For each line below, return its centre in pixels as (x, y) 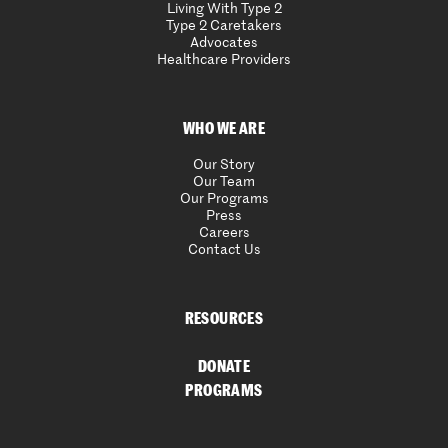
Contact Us (224, 250)
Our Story (224, 165)
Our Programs (224, 199)
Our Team (224, 182)
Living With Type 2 (224, 9)
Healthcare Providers (224, 60)
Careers (224, 233)
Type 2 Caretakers (224, 26)
